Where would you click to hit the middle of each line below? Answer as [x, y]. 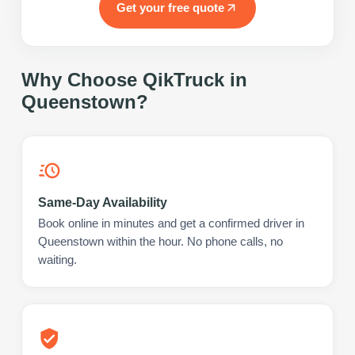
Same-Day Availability [103, 202]
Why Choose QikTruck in [134, 79]
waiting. [57, 260]
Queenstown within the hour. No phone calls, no [160, 241]
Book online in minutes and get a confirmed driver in [171, 223]
